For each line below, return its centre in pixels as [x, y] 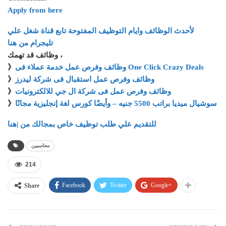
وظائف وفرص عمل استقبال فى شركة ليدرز [85, 79]
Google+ [161, 185]
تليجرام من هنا [30, 43]
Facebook [74, 185]
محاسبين [40, 145]
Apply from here [35, 10]
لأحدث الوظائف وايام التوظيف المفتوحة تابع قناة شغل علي [101, 31]
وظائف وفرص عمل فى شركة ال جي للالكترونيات [93, 91]
